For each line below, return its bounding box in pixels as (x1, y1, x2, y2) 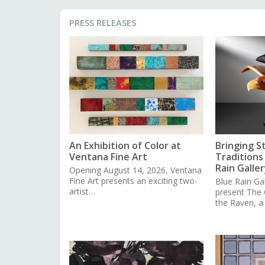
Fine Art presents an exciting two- (69, 175, 198, 187)
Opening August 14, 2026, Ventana (69, 164, 202, 176)
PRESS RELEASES (69, 16, 136, 28)
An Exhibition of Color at (69, 139, 181, 153)
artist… (69, 186, 95, 198)
